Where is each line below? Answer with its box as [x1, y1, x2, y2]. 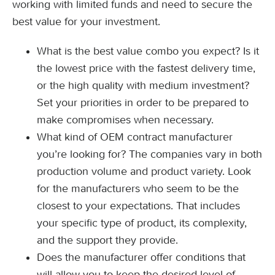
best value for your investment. [12, 15, 160, 28]
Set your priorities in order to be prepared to [37, 96, 249, 109]
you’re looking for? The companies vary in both [37, 147, 262, 161]
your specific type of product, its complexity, [37, 216, 247, 230]
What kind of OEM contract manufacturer [37, 130, 233, 144]
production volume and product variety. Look [37, 165, 251, 178]
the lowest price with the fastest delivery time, [37, 61, 255, 75]
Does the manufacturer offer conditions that [37, 250, 246, 264]
